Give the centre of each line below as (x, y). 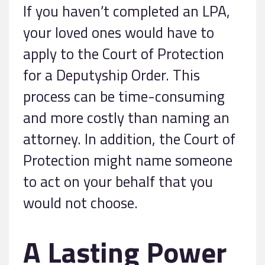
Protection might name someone (128, 160)
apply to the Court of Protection (124, 54)
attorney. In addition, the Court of (129, 139)
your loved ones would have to (119, 33)
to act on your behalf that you (118, 182)
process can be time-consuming (124, 96)
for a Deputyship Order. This (112, 75)
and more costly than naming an (126, 118)
